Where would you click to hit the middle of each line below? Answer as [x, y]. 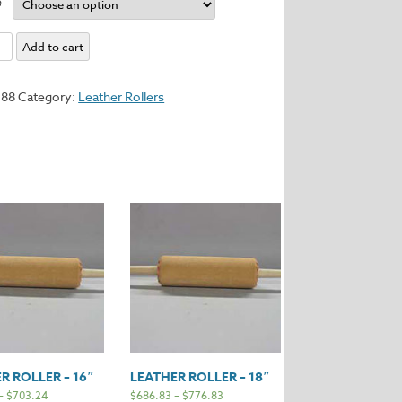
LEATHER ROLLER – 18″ [201, 378]
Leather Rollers [122, 96]
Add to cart [52, 47]
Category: [48, 96]
